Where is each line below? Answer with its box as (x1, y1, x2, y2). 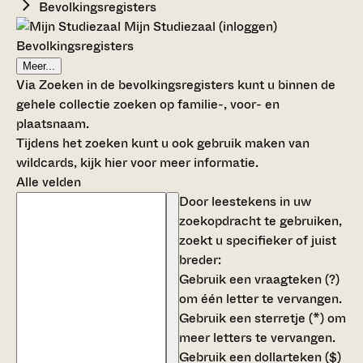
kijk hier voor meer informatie (80, 152, 255, 172)
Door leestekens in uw (179, 191, 311, 211)
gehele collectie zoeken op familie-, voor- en (16, 94, 280, 113)
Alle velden (16, 172, 81, 191)
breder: (179, 250, 221, 269)
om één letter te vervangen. (179, 288, 342, 308)
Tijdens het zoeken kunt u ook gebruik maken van (16, 133, 310, 152)
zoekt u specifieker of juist (179, 230, 336, 250)
